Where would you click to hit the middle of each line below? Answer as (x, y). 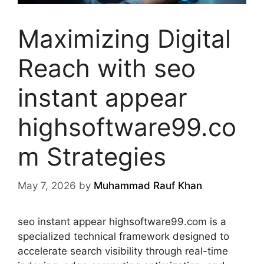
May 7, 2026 (47, 185)
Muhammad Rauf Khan (148, 185)
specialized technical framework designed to (123, 236)
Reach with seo (107, 68)
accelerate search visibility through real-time (123, 251)
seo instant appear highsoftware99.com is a (122, 221)
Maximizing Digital (124, 39)
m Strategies (92, 157)
